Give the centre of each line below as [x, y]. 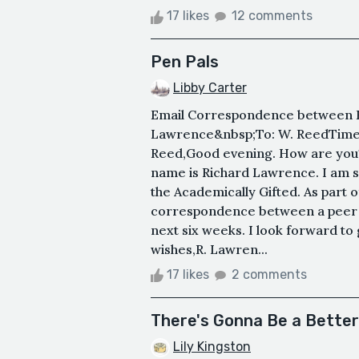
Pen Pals [185, 62]
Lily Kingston [212, 347]
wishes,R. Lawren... [209, 250]
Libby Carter [210, 88]
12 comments [272, 16]
